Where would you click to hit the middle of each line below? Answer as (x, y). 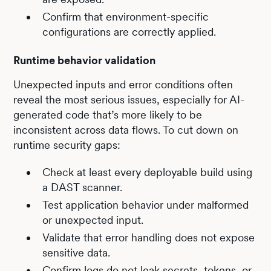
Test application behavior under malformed (146, 204)
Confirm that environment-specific (126, 16)
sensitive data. (77, 252)
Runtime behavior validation (85, 60)
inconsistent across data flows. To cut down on (126, 129)
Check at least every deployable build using (148, 172)
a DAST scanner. (83, 187)
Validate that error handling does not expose (149, 237)
